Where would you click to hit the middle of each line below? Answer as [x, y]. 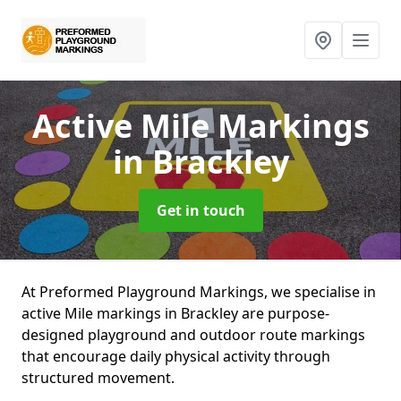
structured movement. [98, 378]
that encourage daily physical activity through [176, 356]
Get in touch [200, 210]
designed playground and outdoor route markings [193, 335]
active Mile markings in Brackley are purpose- [175, 313]
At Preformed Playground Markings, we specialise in [199, 292]
